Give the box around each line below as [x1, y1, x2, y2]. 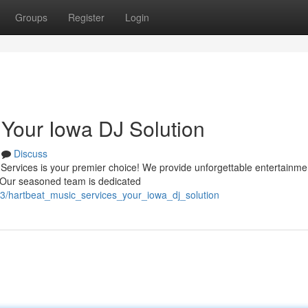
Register [68, 10, 104, 24]
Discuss [14, 146, 47, 160]
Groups [15, 10, 47, 24]
